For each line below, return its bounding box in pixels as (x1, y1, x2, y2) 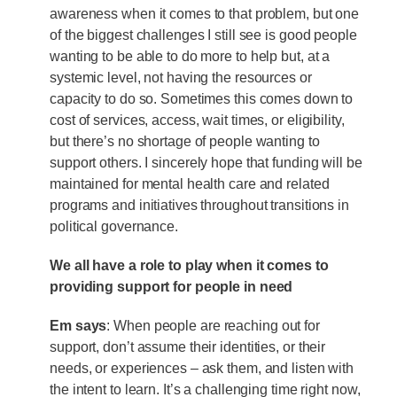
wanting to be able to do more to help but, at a (50, 48, 331, 64)
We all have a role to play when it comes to (50, 257, 329, 273)
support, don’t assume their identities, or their (50, 339, 326, 354)
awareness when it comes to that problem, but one (50, 5, 360, 21)
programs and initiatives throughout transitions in (50, 197, 349, 213)
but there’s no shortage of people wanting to (50, 133, 320, 149)
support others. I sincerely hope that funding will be (50, 154, 362, 170)
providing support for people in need (50, 278, 300, 294)
